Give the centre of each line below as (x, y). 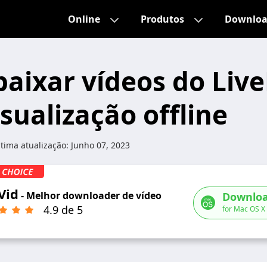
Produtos (162, 19)
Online (84, 19)
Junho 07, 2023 (100, 145)
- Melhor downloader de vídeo (90, 195)
